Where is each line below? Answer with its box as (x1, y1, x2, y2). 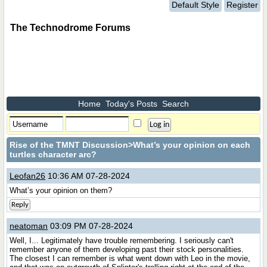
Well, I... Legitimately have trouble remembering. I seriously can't (10, 236, 234, 245)
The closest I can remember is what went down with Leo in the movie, (10, 254, 251, 263)
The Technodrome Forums (10, 23, 131, 33)
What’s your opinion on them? (10, 186, 113, 195)
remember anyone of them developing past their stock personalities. (10, 245, 244, 254)
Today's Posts (105, 99, 157, 108)
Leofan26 (10, 171, 46, 181)
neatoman (10, 221, 48, 231)
